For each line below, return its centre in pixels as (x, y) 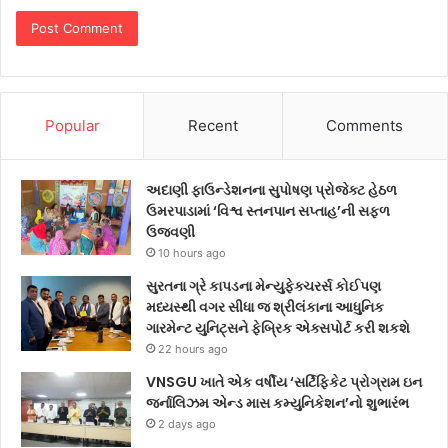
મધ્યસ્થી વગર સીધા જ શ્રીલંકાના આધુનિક (265, 306)
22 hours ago (193, 348)
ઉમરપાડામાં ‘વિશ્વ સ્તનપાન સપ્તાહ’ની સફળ (268, 210)
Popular (72, 125)
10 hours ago (192, 252)
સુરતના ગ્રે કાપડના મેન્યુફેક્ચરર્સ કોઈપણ (263, 285)
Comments (365, 125)
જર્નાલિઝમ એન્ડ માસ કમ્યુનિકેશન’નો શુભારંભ (277, 402)
